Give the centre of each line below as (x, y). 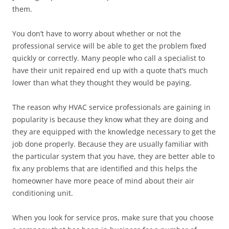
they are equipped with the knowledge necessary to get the (114, 132)
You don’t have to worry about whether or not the (97, 33)
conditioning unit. (43, 193)
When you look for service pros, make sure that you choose (113, 217)
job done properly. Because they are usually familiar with (110, 144)
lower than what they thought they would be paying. (102, 83)
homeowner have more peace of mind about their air (103, 181)
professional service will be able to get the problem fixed (109, 46)
